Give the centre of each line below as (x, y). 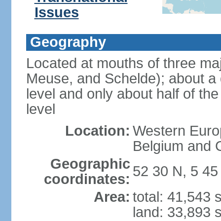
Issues (56, 12)
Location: (97, 131)
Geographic (90, 164)
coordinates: (87, 179)
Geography (68, 42)
